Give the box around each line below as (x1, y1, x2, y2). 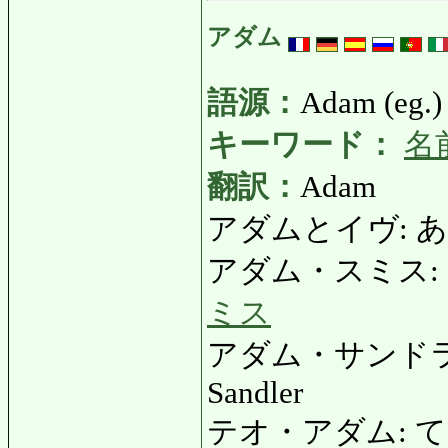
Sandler (207, 375, 303, 410)
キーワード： (207, 127, 396, 162)
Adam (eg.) (300, 85, 442, 120)
